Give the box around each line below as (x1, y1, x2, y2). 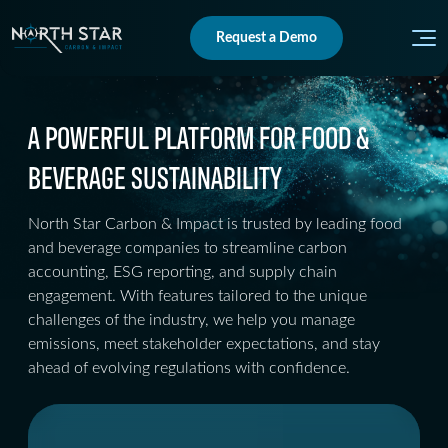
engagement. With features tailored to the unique (28, 288, 367, 304)
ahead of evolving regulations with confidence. (28, 360, 350, 376)
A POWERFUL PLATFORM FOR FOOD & (28, 115, 369, 157)
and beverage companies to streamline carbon (28, 240, 347, 256)
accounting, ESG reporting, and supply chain (28, 264, 337, 280)
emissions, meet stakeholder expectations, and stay (28, 336, 380, 352)
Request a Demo (216, 31, 318, 45)
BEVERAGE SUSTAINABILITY (28, 155, 282, 197)
